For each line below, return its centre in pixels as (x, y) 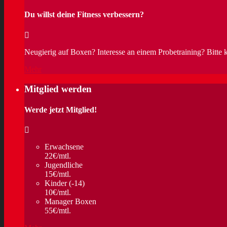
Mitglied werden (58, 89)
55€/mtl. (58, 211)
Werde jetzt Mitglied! (61, 109)
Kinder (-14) (65, 183)
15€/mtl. (58, 174)
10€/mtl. (58, 193)
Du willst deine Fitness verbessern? (84, 15)
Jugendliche (64, 165)
